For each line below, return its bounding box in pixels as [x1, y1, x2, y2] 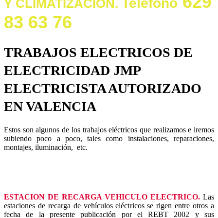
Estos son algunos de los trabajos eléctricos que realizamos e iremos [4, 125, 214, 134]
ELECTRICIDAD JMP [4, 63, 140, 78]
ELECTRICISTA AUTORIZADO [4, 81, 201, 96]
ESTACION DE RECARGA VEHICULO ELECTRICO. [4, 192, 200, 201]
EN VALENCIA [4, 99, 96, 114]
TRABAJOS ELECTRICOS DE [4, 45, 193, 60]
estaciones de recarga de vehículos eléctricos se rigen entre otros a [4, 201, 214, 210]
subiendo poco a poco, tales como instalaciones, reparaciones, [4, 134, 214, 143]
